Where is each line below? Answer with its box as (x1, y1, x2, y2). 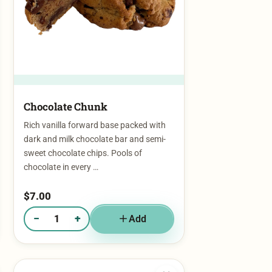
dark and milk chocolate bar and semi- (24, 110, 166, 121)
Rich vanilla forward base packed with (24, 97, 166, 107)
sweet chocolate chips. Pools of (24, 124, 142, 135)
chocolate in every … (24, 138, 98, 149)
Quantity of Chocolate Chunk (25, 195, 137, 206)
